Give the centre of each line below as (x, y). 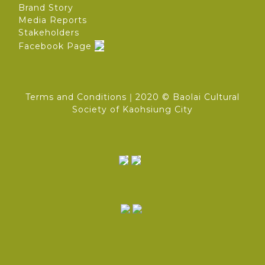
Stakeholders (49, 32)
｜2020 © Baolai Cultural (183, 97)
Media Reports (53, 20)
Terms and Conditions (76, 97)
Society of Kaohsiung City (132, 109)
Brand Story (46, 7)
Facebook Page (55, 46)
